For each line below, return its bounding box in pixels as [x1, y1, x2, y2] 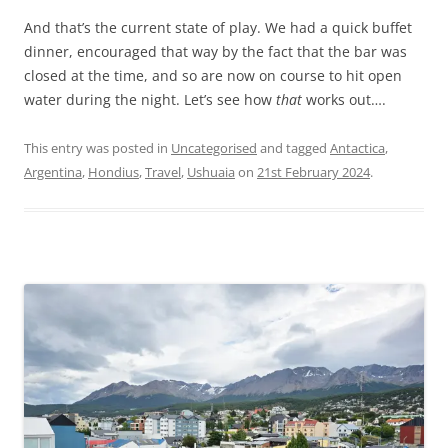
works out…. [302, 90, 386, 110]
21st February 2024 [257, 163, 370, 182]
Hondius [88, 163, 139, 182]
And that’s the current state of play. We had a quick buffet [24, 18, 412, 38]
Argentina [24, 163, 82, 182]
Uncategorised [171, 139, 257, 158]
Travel [145, 163, 181, 182]
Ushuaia [187, 163, 235, 182]
